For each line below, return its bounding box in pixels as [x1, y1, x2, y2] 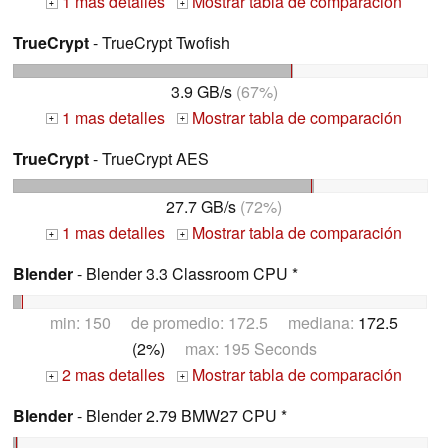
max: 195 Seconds [164, 337, 317, 361]
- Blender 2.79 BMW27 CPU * [73, 404, 287, 428]
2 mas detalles [57, 363, 165, 387]
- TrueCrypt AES [89, 146, 209, 170]
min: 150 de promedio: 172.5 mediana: [50, 311, 358, 335]
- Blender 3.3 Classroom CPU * [73, 262, 298, 286]
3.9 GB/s [170, 79, 232, 103]
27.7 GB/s [166, 195, 236, 219]
